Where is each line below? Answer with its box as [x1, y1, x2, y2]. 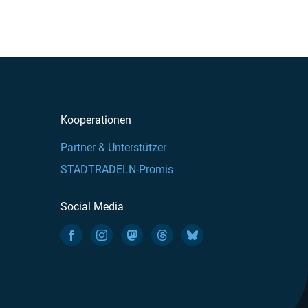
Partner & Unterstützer [60, 141, 166, 155]
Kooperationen [60, 113, 131, 127]
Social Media [60, 200, 124, 214]
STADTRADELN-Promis [60, 163, 173, 177]
